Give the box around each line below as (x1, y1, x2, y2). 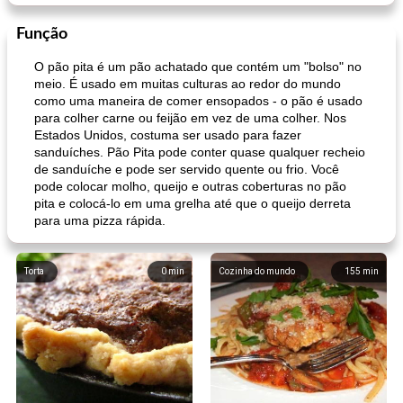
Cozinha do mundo (219, 266, 295, 276)
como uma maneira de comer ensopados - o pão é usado (34, 94, 363, 108)
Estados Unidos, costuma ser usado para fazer (34, 128, 301, 142)
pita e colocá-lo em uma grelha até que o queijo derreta (34, 196, 351, 210)
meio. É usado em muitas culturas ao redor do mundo (34, 76, 341, 91)
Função (16, 26, 67, 42)
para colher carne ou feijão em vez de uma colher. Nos (34, 111, 346, 125)
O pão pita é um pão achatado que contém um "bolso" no (34, 59, 362, 74)
